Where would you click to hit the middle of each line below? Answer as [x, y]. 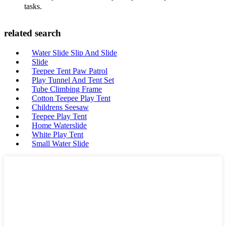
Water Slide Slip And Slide [74, 53]
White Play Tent [58, 134]
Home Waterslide [59, 125]
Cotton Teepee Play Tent [71, 98]
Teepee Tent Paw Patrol [70, 71]
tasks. [33, 6]
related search [33, 33]
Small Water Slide [60, 144]
